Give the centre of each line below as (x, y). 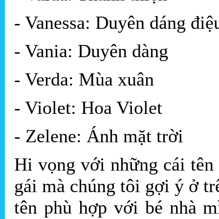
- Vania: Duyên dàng (91, 51)
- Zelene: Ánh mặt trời (106, 136)
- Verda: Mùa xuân (84, 79)
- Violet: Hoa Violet (88, 108)
